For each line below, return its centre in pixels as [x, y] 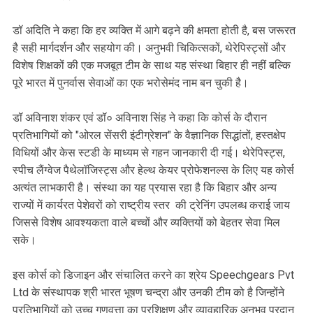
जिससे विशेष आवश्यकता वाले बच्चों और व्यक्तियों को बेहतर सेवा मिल [146, 222]
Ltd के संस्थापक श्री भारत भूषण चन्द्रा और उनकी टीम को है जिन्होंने [148, 292]
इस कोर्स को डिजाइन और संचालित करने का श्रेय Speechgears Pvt [153, 275]
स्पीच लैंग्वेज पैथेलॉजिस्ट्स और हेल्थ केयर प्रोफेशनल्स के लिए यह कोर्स [153, 170]
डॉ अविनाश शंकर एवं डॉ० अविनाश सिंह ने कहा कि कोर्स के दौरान [140, 117]
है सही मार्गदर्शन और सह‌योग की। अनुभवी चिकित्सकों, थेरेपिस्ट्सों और [149, 48]
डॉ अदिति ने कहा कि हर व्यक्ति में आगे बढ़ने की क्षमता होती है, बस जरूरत [154, 30]
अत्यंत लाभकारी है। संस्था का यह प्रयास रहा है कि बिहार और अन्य [145, 187]
